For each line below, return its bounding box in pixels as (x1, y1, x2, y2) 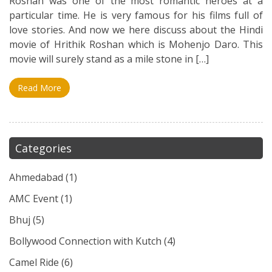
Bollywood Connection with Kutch (9, 234, 161, 248)
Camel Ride (9, 256, 59, 269)
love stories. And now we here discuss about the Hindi (9, 23, 263, 36)
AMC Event (9, 192, 58, 205)
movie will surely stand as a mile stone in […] (9, 52, 209, 66)
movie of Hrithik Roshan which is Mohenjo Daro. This (9, 38, 263, 51)
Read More (18, 82, 61, 93)
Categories (15, 141, 72, 155)
